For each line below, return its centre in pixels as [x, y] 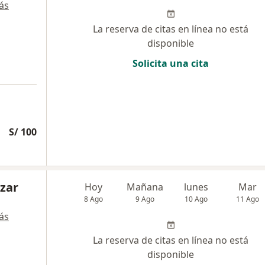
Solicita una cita [171, 63]
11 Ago [248, 199]
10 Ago [196, 199]
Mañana [145, 187]
